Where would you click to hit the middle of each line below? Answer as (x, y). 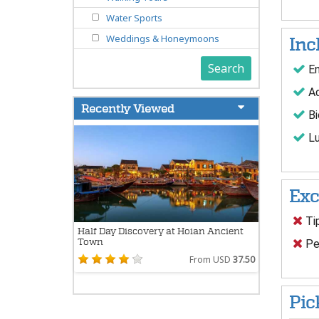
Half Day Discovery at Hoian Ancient (161, 231)
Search (226, 69)
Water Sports (134, 18)
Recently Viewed (128, 109)
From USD (211, 260)
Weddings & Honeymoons (163, 39)
